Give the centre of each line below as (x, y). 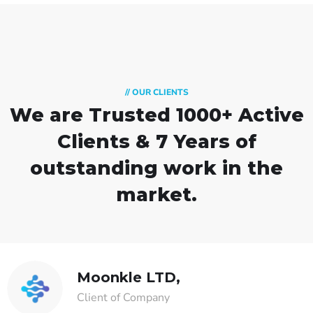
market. (156, 195)
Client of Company (123, 298)
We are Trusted (93, 115)
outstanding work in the (156, 168)
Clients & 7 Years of (156, 142)
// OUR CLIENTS (156, 93)
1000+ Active (240, 115)
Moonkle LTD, (129, 278)
